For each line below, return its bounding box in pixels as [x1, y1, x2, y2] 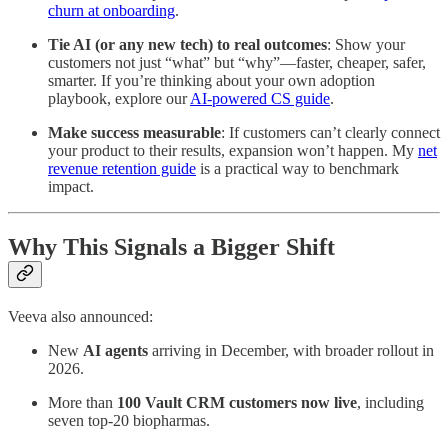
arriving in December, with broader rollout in [148, 342, 434, 360]
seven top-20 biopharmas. [48, 412, 210, 430]
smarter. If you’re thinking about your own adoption [48, 72, 375, 90]
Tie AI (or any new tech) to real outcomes [48, 36, 327, 54]
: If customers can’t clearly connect [221, 124, 440, 142]
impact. [48, 178, 94, 196]
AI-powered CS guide [190, 90, 330, 108]
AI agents [83, 342, 148, 360]
